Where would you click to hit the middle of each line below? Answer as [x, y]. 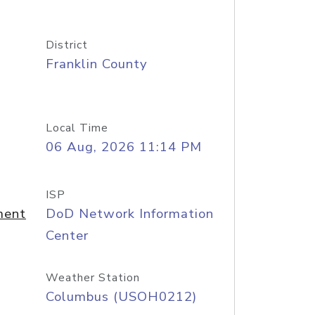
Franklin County [96, 64]
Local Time [77, 128]
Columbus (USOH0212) [121, 297]
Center [67, 236]
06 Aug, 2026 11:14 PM [123, 147]
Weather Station [92, 278]
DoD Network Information [129, 214]
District [66, 45]
